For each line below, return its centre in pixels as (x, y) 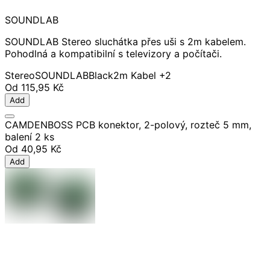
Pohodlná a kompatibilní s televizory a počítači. (113, 54)
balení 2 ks (30, 137)
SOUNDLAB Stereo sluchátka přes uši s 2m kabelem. (125, 42)
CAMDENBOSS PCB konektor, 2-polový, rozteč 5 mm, (128, 125)
